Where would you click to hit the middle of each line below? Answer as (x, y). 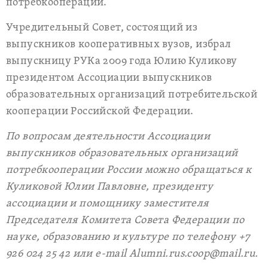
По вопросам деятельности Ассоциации (108, 137)
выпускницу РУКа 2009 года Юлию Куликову (122, 61)
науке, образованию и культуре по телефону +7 (128, 237)
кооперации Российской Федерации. (101, 112)
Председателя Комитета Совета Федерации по (125, 220)
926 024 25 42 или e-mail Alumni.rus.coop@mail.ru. (132, 254)
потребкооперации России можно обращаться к (129, 170)
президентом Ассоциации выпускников (109, 78)
